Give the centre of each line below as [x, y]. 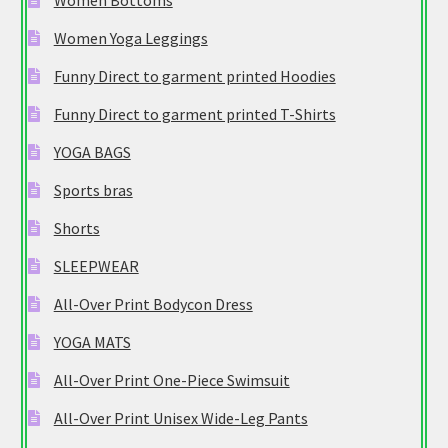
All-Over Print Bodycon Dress [153, 304]
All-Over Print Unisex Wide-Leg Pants [180, 418]
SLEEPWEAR [96, 266]
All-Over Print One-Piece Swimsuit [171, 380]
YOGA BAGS [92, 152]
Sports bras [93, 190]
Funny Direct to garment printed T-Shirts [194, 114]
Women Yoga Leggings [130, 38]
